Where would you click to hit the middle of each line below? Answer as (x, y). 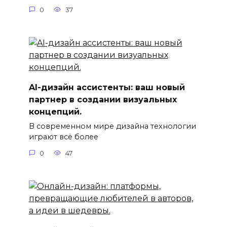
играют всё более (63, 137)
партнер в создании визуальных (103, 99)
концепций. (55, 111)
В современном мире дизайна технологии (112, 126)
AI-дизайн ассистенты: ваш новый (107, 87)
